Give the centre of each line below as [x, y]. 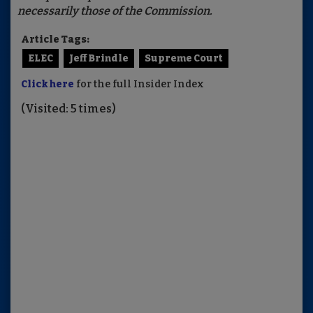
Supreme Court [184, 59]
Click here [48, 85]
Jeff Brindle [99, 59]
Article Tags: [55, 40]
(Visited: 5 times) [68, 109]
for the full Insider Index [139, 85]
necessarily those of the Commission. [116, 11]
